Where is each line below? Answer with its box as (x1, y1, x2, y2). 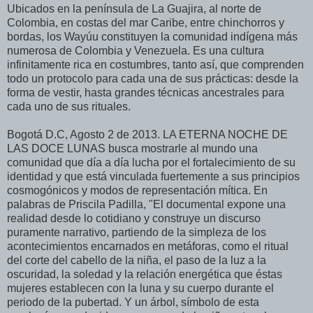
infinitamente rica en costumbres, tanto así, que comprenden (7, 59, 304, 71)
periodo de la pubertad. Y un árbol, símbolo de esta (7, 296, 259, 309)
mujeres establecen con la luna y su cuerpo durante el (7, 282, 274, 295)
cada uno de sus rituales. (7, 101, 131, 113)
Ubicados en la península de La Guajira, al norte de (7, 3, 261, 15)
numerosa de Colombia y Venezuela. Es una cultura (7, 45, 264, 57)
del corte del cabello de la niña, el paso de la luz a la (7, 254, 266, 267)
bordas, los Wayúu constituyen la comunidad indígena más (7, 31, 298, 43)
